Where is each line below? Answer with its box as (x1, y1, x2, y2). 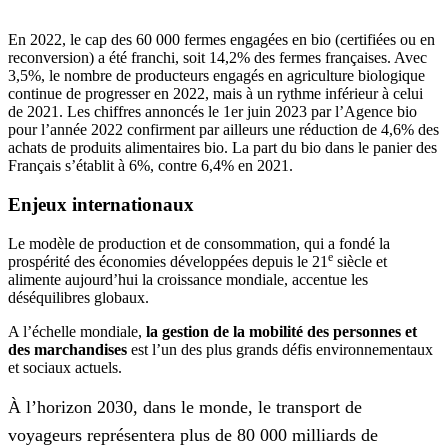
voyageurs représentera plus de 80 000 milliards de (8, 424, 378, 445)
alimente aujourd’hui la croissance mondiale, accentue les (8, 270, 368, 288)
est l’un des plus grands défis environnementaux (127, 340, 433, 358)
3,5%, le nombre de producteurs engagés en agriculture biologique (8, 67, 425, 85)
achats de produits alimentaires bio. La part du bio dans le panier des (8, 139, 437, 157)
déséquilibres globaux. (8, 288, 149, 306)
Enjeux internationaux (8, 194, 194, 216)
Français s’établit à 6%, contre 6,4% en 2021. (8, 157, 293, 175)
